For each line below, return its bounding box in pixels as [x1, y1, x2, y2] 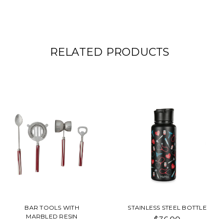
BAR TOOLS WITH [24, 204, 79, 212]
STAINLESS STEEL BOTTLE [128, 204, 207, 212]
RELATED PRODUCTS [49, 45, 170, 59]
